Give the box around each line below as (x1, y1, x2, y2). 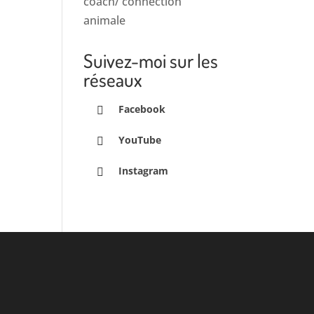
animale (83, 13, 126, 28)
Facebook (118, 102, 166, 116)
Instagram (118, 163, 169, 177)
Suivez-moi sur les (83, 48, 219, 72)
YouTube (118, 132, 162, 146)
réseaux (83, 67, 143, 91)
